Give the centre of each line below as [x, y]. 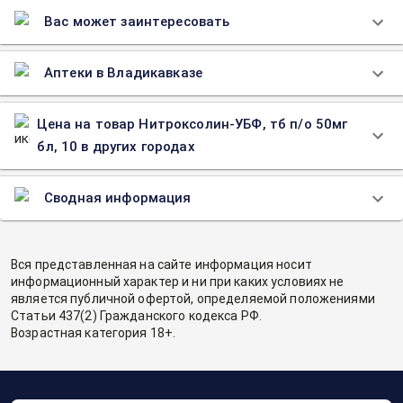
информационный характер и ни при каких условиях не [178, 282]
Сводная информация [118, 198]
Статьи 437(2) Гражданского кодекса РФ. [136, 316]
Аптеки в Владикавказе [123, 73]
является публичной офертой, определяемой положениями [193, 299]
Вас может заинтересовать [137, 22]
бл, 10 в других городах [116, 147]
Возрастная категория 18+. [94, 333]
